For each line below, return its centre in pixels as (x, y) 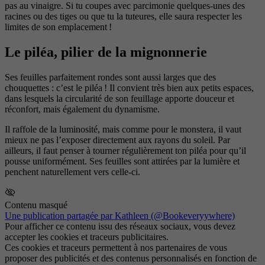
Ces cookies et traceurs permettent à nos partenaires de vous (116, 247)
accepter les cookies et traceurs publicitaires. (87, 237)
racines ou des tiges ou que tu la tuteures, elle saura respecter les (123, 16)
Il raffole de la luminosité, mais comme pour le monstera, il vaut (123, 129)
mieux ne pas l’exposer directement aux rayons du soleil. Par (117, 140)
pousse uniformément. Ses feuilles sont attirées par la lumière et (122, 161)
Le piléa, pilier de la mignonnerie (106, 52)
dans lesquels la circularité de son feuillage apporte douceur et (119, 98)
